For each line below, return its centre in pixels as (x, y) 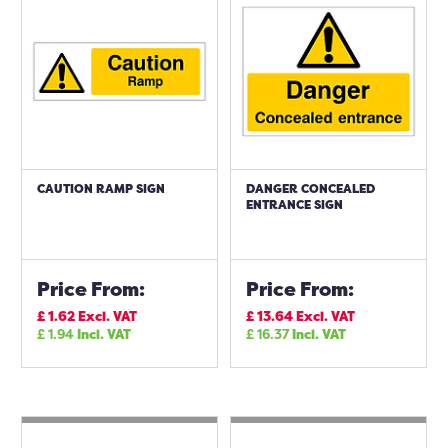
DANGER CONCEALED (310, 188)
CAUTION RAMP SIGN (101, 188)
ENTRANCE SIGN (294, 204)
